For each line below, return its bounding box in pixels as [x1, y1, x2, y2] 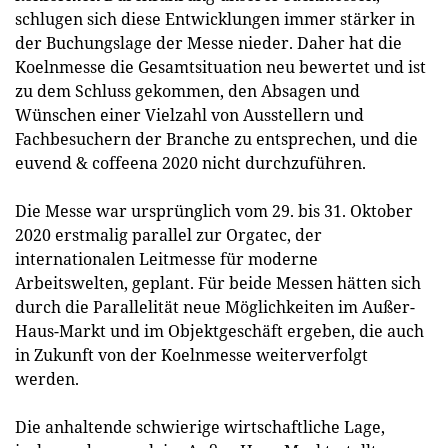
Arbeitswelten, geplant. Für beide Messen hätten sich [15, 272, 421, 294]
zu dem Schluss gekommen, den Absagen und [15, 80, 360, 102]
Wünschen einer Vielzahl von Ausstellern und [15, 104, 364, 126]
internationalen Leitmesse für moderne [15, 248, 318, 270]
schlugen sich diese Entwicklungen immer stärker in [15, 8, 415, 30]
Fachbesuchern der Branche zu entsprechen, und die [15, 128, 418, 150]
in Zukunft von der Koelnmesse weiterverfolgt [15, 344, 368, 366]
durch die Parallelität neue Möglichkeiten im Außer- [15, 296, 415, 318]
